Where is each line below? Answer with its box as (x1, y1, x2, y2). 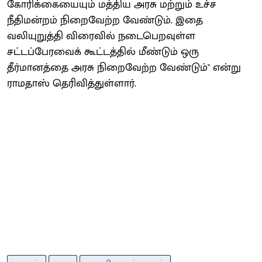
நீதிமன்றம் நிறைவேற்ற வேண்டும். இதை (7, 11, 203, 29)
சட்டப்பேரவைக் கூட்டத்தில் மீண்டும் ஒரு (7, 43, 199, 61)
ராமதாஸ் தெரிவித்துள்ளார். (7, 74, 136, 92)
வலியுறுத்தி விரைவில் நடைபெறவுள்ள (7, 27, 195, 45)
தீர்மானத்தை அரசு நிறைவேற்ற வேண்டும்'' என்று (7, 58, 241, 77)
